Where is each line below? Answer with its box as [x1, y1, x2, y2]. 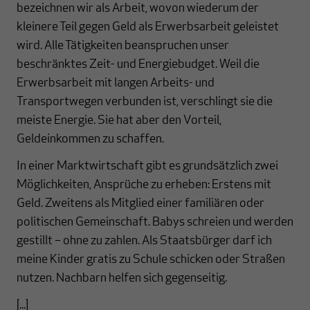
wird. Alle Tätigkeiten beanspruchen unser [17, 39, 229, 53]
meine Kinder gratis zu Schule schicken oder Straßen [17, 253, 285, 267]
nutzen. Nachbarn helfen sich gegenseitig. [17, 272, 227, 286]
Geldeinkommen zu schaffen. [17, 133, 164, 147]
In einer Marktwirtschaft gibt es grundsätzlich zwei [17, 160, 278, 174]
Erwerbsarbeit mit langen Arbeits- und [17, 77, 215, 91]
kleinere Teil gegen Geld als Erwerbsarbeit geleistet [17, 21, 279, 35]
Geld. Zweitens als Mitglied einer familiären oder [17, 197, 264, 211]
